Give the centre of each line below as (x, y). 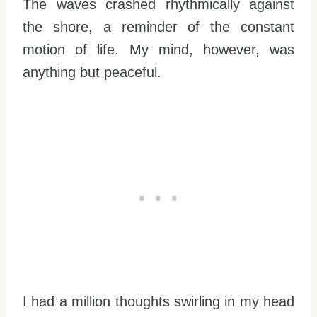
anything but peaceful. (92, 72)
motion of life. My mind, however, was (158, 50)
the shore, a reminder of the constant (158, 27)
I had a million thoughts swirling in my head (158, 301)
